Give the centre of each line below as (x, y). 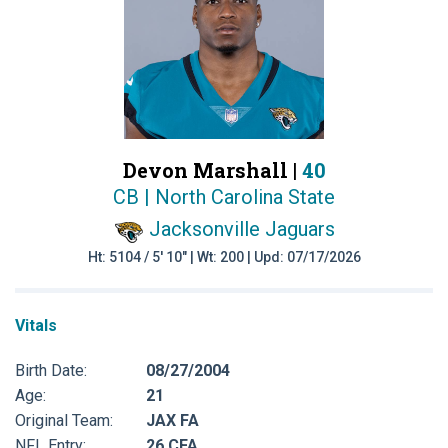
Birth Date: (51, 370)
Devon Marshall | (212, 170)
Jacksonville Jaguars (241, 229)
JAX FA (172, 420)
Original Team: (64, 420)
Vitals (36, 325)
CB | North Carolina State (224, 197)
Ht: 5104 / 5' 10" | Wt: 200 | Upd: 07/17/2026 (224, 256)
